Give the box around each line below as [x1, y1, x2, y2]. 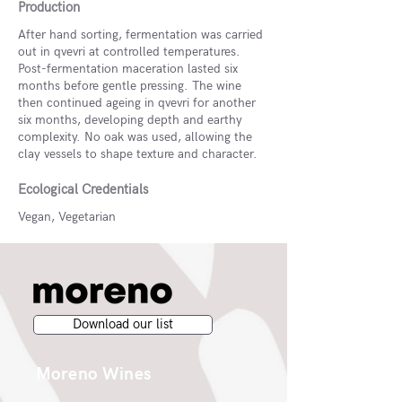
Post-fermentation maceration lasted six [18, 61, 238, 76]
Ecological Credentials [18, 181, 148, 197]
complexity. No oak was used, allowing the [18, 129, 252, 144]
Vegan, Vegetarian [18, 209, 116, 224]
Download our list [73, 317, 173, 332]
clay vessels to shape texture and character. [18, 146, 258, 162]
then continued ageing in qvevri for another [18, 95, 256, 110]
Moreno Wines [36, 364, 152, 385]
